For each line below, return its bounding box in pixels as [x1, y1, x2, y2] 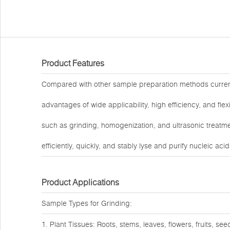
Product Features [42, 58, 104, 68]
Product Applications [42, 177, 119, 187]
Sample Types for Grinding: [42, 199, 132, 208]
